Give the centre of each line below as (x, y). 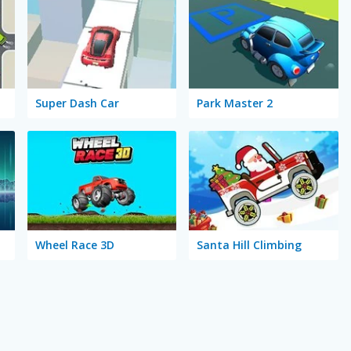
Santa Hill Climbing (250, 244)
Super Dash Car (77, 103)
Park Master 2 (235, 103)
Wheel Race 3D (74, 244)
